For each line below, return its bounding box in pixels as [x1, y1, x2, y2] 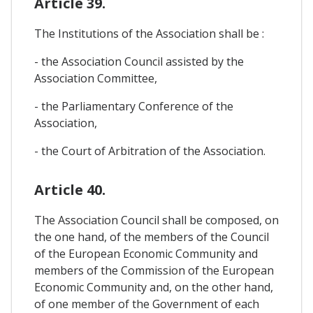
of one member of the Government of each [34, 296, 259, 312]
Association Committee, [34, 70, 160, 86]
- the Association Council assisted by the [34, 53, 244, 69]
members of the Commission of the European [34, 262, 274, 278]
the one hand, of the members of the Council [34, 228, 269, 245]
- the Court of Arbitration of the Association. [34, 143, 265, 159]
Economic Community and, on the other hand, [34, 279, 273, 295]
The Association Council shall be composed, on [34, 212, 279, 228]
